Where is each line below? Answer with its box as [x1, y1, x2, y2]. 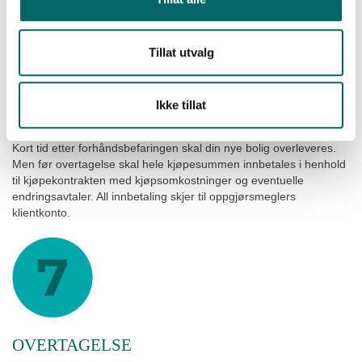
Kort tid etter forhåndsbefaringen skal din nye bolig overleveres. [12, 141, 336, 154]
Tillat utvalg [148, 44, 214, 59]
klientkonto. [12, 205, 70, 219]
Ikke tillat [156, 98, 206, 112]
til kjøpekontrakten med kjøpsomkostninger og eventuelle [12, 173, 304, 187]
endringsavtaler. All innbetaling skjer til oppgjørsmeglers [12, 189, 296, 203]
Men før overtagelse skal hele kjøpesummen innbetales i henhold [12, 157, 346, 170]
